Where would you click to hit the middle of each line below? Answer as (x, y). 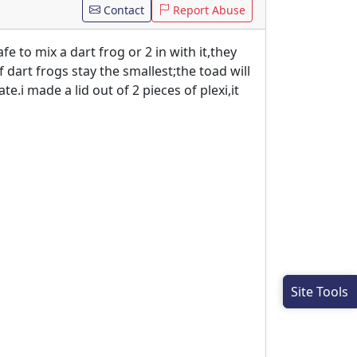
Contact (122, 10)
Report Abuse (208, 10)
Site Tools (320, 292)
